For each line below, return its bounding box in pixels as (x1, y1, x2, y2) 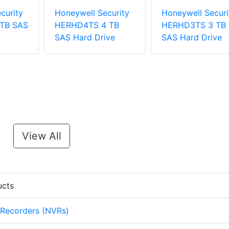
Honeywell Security (55, 8, 129, 18)
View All (21, 130, 61, 143)
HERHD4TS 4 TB (55, 20, 119, 31)
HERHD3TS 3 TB (161, 20, 226, 31)
